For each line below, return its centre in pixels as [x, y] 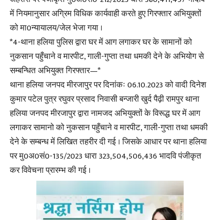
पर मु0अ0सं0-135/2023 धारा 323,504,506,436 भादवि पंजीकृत [106, 156]
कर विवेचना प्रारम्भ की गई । [50, 171]
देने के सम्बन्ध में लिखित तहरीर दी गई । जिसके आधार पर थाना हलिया [108, 142]
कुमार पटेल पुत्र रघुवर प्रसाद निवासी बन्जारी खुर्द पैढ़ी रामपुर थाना [105, 99]
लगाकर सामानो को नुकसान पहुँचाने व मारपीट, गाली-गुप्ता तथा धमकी [109, 128]
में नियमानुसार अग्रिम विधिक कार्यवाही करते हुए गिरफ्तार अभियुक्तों [106, 14]
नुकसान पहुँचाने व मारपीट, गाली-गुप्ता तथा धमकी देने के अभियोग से [107, 57]
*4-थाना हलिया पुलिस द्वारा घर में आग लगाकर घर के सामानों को [101, 42]
